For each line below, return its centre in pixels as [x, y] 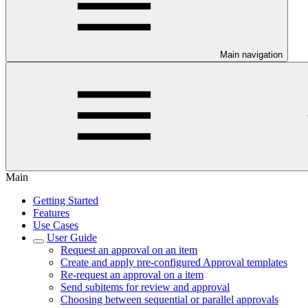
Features [51, 213]
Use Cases [56, 225]
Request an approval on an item [129, 250]
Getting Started [66, 200]
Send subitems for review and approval [145, 287]
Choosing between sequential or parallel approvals [169, 299]
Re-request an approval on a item [132, 275]
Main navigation [251, 55]
